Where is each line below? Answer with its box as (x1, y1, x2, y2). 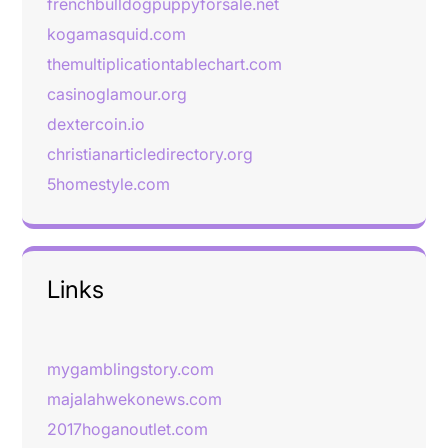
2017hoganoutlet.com (47, 419, 208, 439)
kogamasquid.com (47, 24, 186, 44)
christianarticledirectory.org (47, 144, 253, 164)
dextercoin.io (47, 114, 145, 134)
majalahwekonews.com (47, 389, 222, 409)
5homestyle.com (47, 174, 170, 194)
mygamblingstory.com (47, 359, 214, 379)
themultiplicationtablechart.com (47, 54, 282, 74)
